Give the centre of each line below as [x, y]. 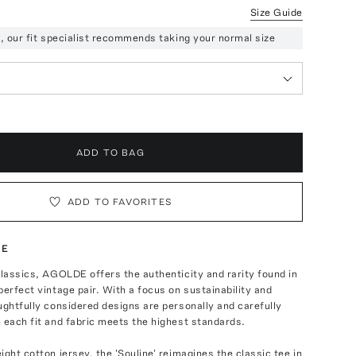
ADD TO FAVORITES [120, 202]
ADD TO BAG [110, 153]
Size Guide [276, 12]
